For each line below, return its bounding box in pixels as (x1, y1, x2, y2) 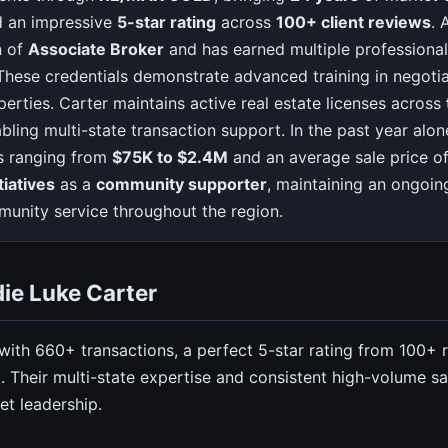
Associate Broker (28, 39, 164, 60)
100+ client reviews (276, 12, 431, 33)
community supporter (96, 174, 267, 195)
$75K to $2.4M (112, 147, 228, 168)
